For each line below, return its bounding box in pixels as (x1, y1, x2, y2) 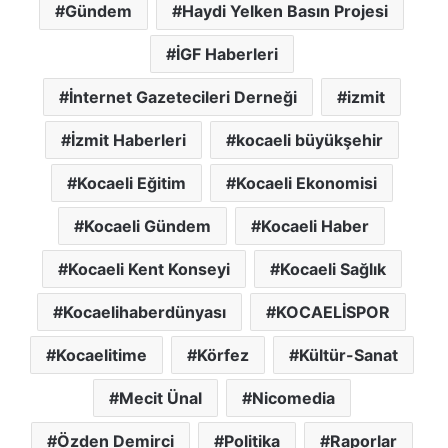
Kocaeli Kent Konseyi (67, 259, 230, 279)
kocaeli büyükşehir (235, 130, 383, 150)
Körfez (196, 345, 249, 365)
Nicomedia (251, 388, 335, 408)
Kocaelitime (55, 345, 147, 365)
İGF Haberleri (175, 44, 278, 64)
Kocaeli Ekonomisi (235, 173, 377, 193)
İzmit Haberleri (70, 130, 186, 150)
